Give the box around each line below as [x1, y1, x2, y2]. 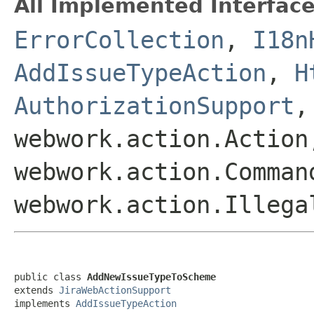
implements [14, 297, 76, 309]
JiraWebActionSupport [59, 284, 171, 296]
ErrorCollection [14, 25, 224, 54]
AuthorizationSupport [14, 91, 294, 120]
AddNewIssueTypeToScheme [87, 271, 216, 282]
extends [14, 284, 59, 296]
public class [14, 271, 87, 282]
